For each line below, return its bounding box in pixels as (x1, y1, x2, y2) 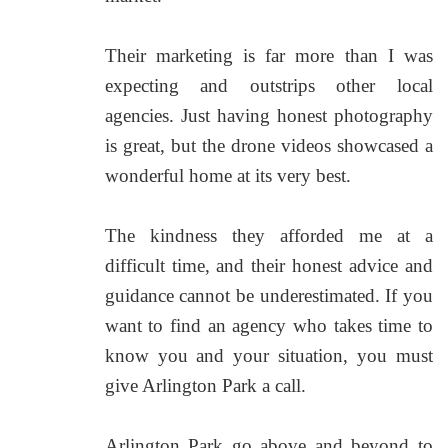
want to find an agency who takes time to (104, 314, 433, 336)
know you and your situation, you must (104, 344, 433, 366)
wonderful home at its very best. (104, 164, 351, 186)
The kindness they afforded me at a (104, 224, 433, 246)
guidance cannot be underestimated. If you (104, 284, 433, 306)
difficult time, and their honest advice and (104, 254, 433, 276)
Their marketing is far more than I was (104, 44, 433, 66)
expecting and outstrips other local (104, 74, 433, 96)
